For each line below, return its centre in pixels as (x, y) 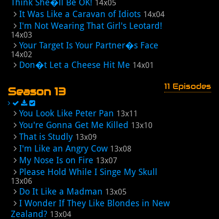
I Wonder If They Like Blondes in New (94, 203)
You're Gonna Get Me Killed (74, 125)
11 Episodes (188, 86)
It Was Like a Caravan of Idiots (80, 14)
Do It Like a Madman (61, 191)
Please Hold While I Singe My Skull (88, 172)
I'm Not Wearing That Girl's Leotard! (91, 26)
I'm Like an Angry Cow (63, 148)
